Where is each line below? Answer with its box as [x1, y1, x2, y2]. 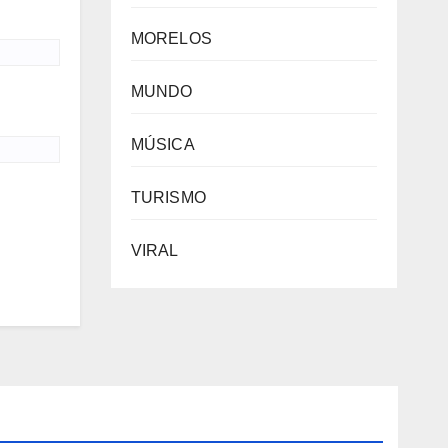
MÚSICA [130, 136, 195, 154]
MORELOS [130, 30, 212, 48]
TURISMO [130, 189, 206, 207]
